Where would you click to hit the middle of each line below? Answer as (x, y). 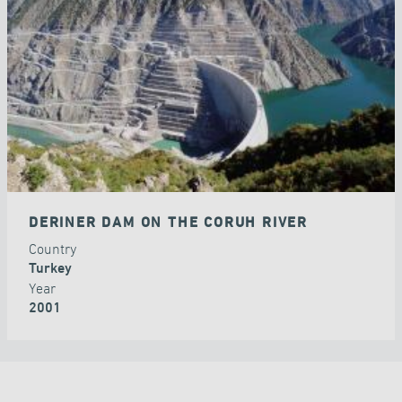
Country (54, 249)
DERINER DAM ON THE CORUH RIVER (168, 223)
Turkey (50, 269)
